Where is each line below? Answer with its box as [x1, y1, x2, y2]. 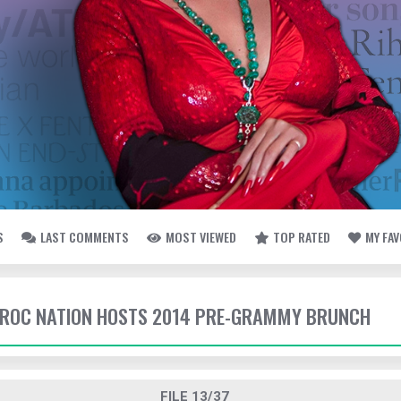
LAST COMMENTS [40, 227, 129, 246]
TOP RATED [273, 227, 330, 246]
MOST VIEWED [166, 227, 236, 246]
